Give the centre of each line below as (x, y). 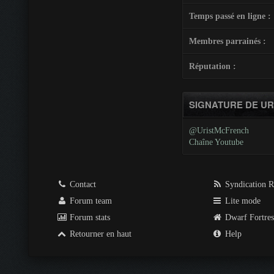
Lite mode (242, 201)
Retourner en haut (99, 234)
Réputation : (213, 66)
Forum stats (89, 217)
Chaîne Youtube (216, 142)
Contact (82, 184)
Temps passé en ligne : (230, 16)
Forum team (90, 201)
